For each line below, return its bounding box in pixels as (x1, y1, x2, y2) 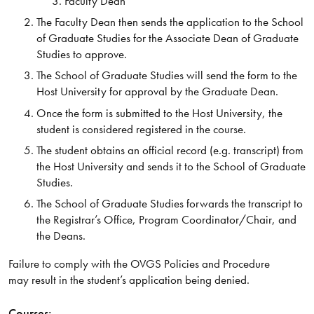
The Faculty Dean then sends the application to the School (36, 14, 303, 30)
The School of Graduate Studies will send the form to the (36, 67, 297, 83)
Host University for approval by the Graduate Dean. (36, 83, 278, 100)
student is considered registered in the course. (36, 121, 246, 137)
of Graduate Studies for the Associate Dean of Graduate (36, 30, 299, 46)
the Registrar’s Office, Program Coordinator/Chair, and (36, 211, 296, 227)
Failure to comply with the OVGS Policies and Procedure (8, 255, 270, 271)
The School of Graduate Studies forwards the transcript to (36, 195, 303, 211)
